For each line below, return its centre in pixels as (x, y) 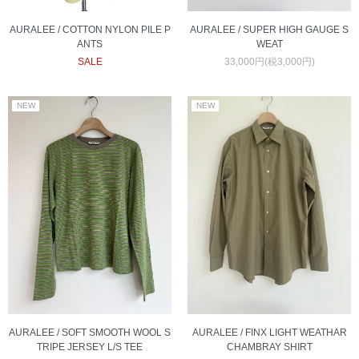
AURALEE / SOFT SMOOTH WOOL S (90, 333)
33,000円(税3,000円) (269, 61)
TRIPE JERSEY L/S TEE (90, 347)
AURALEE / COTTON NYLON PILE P (90, 30)
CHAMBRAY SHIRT (269, 347)
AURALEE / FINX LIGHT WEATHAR (269, 333)
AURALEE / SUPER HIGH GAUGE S (269, 30)
